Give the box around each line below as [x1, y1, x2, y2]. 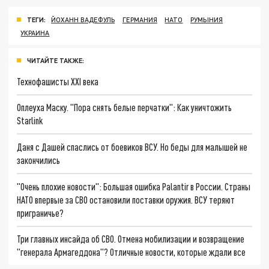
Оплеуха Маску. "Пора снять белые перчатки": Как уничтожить [17, 101, 232, 113]
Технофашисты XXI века [17, 75, 99, 87]
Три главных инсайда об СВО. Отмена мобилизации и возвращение [17, 233, 245, 245]
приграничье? [17, 207, 64, 219]
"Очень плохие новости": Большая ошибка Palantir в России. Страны [17, 180, 251, 192]
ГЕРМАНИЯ [122, 15, 157, 23]
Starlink [17, 115, 43, 127]
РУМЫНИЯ [190, 15, 223, 23]
